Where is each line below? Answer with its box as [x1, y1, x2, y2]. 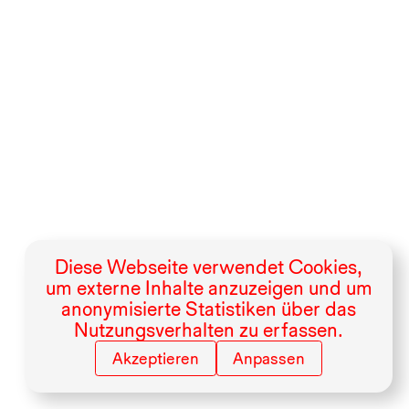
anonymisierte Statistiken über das [61, 297, 356, 321]
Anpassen [233, 349, 306, 369]
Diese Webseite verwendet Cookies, [55, 255, 362, 279]
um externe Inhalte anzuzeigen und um [45, 276, 372, 300]
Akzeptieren [111, 349, 199, 369]
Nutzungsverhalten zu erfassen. [74, 318, 343, 342]
